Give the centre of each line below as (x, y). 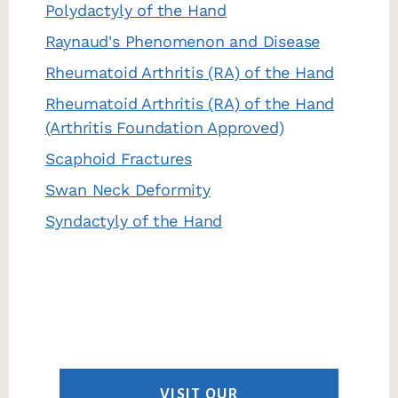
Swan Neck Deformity (127, 190)
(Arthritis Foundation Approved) (164, 128)
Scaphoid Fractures (119, 159)
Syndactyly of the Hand (134, 221)
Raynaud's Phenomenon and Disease (183, 42)
